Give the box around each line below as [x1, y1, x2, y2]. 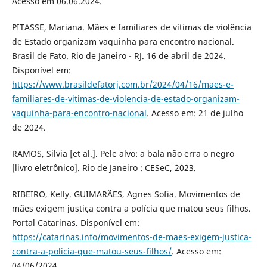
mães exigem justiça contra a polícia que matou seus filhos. [11, 202, 251, 214]
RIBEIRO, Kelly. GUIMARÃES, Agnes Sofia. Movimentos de [11, 188, 240, 200]
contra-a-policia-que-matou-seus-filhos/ [11, 245, 172, 257]
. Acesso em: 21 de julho [146, 107, 243, 119]
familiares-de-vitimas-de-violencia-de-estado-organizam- [11, 92, 240, 104]
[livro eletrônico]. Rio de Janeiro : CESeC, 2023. [11, 162, 196, 173]
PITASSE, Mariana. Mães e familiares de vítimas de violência [11, 21, 252, 33]
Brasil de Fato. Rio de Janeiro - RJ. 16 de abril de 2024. [11, 49, 226, 61]
